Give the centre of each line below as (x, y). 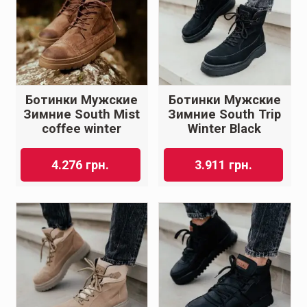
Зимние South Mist (82, 115)
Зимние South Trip (225, 115)
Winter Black (225, 129)
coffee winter (82, 129)
